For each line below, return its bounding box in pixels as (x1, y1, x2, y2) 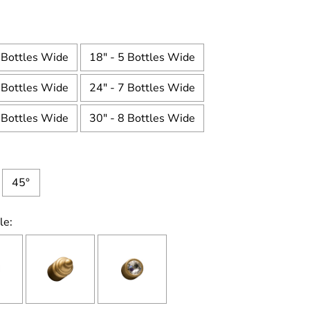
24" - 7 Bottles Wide (89, 80, 195, 96)
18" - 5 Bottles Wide (89, 50, 195, 66)
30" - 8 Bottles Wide (89, 111, 195, 127)
